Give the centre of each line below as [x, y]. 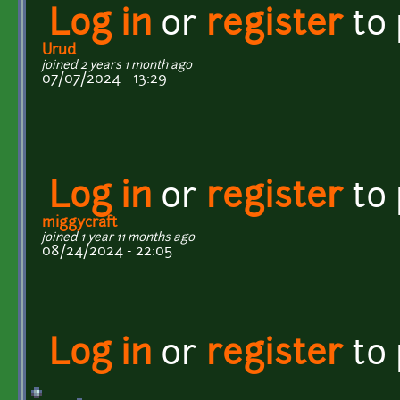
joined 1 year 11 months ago [118, 237]
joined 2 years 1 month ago [117, 65]
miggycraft [79, 223]
